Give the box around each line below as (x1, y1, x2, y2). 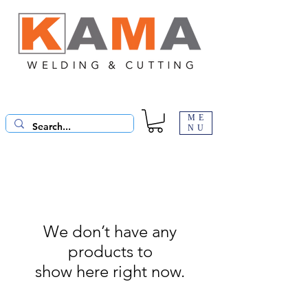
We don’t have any (43, 221, 177, 241)
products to (67, 241, 153, 261)
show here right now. (35, 261, 185, 281)
